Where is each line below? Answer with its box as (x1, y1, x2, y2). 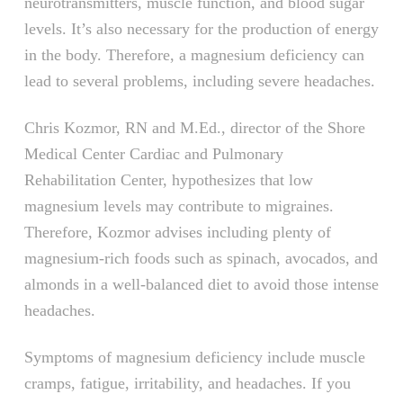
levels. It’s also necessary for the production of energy (23, 20, 379, 39)
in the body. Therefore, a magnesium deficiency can (23, 46, 364, 65)
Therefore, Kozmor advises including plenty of (23, 223, 331, 242)
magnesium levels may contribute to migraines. (23, 197, 334, 216)
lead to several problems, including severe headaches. (23, 72, 375, 91)
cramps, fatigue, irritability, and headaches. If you (23, 374, 351, 393)
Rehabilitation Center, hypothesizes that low (23, 171, 313, 190)
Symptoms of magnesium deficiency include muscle (23, 348, 365, 367)
